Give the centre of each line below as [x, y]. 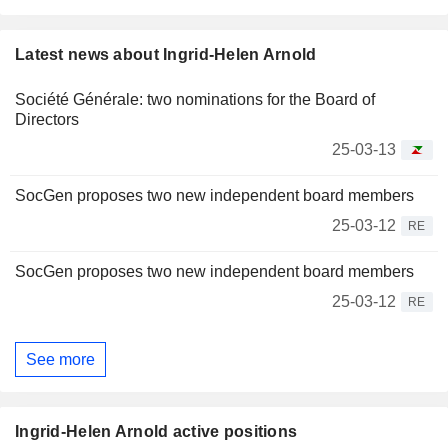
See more [60, 359]
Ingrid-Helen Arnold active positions [156, 432]
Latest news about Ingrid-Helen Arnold [166, 54]
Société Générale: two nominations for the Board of [195, 99]
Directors [47, 119]
